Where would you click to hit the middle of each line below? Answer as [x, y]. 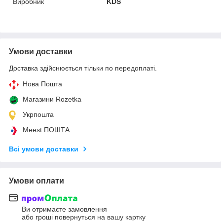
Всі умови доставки [44, 149]
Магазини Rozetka [52, 99]
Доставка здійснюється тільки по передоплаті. [83, 68]
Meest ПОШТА [46, 129]
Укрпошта [38, 114]
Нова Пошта [42, 84]
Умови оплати [37, 181]
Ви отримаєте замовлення [64, 209]
